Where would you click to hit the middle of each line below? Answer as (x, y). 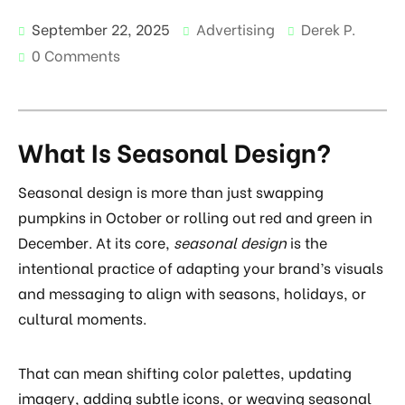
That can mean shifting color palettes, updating (185, 372)
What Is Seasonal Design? (174, 151)
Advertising (235, 28)
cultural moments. (82, 318)
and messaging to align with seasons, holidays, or (192, 293)
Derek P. (328, 28)
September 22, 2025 (99, 28)
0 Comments (76, 54)
